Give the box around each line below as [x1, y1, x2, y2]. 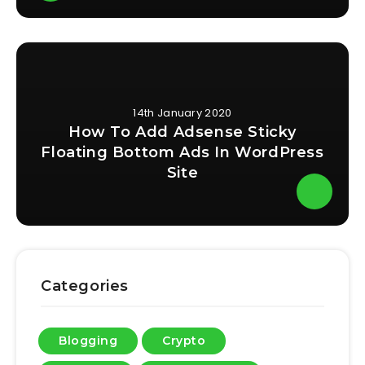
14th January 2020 [133, 105, 232, 121]
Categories [41, 277, 129, 296]
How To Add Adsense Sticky [68, 123, 297, 142]
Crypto [162, 333, 206, 349]
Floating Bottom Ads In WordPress [41, 143, 324, 162]
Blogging [59, 333, 117, 349]
